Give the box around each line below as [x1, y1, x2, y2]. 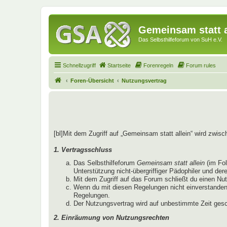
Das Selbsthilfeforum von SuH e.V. [138, 36, 222, 43]
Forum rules [186, 62, 216, 68]
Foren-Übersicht [70, 77, 114, 84]
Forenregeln [143, 62, 173, 68]
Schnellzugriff [63, 62, 96, 68]
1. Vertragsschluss [54, 145, 112, 154]
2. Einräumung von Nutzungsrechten [54, 213, 169, 221]
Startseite [107, 62, 131, 68]
